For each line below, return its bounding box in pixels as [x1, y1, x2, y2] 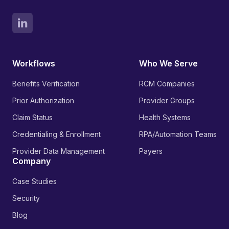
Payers [139, 147, 163, 155]
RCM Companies [139, 79, 195, 88]
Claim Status [12, 113, 53, 122]
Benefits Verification [12, 79, 80, 88]
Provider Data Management [12, 147, 105, 155]
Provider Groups [139, 96, 195, 105]
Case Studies [12, 177, 57, 186]
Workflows [12, 58, 55, 68]
